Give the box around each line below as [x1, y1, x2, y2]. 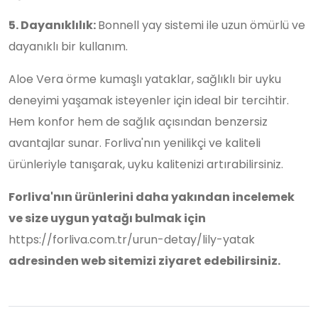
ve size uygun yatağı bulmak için [9, 209, 206, 226]
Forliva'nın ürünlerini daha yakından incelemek [9, 188, 295, 205]
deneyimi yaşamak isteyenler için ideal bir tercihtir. [9, 92, 289, 109]
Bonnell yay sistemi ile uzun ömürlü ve [98, 17, 305, 34]
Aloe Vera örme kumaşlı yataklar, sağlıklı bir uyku [9, 70, 281, 87]
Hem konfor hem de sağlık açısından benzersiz [9, 113, 268, 130]
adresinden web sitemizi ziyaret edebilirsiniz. [9, 252, 280, 269]
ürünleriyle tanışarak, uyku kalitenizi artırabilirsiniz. [9, 155, 283, 172]
